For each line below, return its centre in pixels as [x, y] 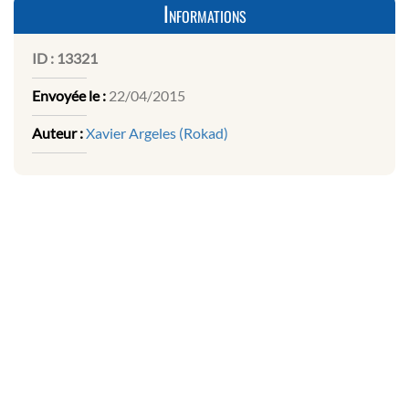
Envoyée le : [69, 96]
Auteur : [58, 133]
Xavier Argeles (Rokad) [157, 133]
